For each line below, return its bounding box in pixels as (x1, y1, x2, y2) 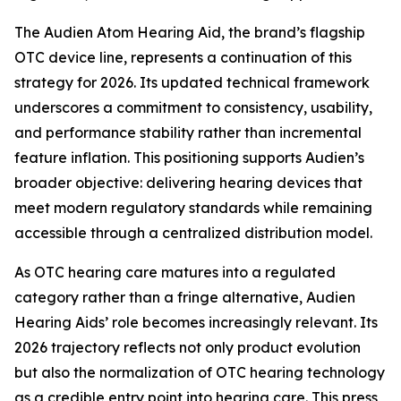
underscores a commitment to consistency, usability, (14, 98, 372, 117)
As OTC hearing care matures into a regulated (14, 263, 336, 282)
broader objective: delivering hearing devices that (14, 174, 363, 192)
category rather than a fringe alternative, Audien (14, 288, 355, 307)
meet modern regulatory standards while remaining (14, 199, 372, 218)
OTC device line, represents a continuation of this (14, 48, 352, 67)
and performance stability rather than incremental (14, 124, 362, 142)
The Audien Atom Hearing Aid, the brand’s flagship (14, 23, 365, 42)
